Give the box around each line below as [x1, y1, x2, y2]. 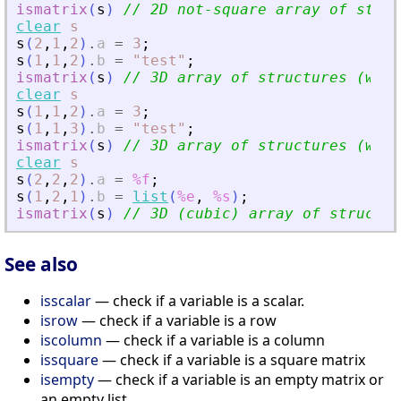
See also [4, 251, 78, 277]
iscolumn [40, 329, 102, 350]
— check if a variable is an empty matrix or [94, 369, 384, 389]
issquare [40, 349, 98, 370]
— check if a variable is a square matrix [98, 349, 365, 370]
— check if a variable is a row [78, 310, 277, 330]
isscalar [40, 290, 91, 311]
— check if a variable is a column [102, 329, 325, 350]
